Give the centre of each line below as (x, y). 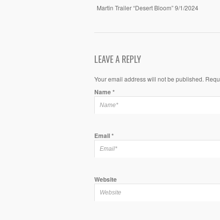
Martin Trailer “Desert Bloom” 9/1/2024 (148, 8)
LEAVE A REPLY (118, 59)
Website (106, 179)
